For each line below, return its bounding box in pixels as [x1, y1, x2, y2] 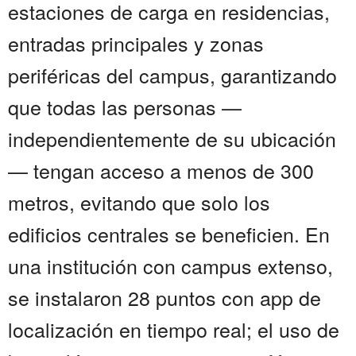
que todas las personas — [8, 92, 242, 122]
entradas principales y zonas [8, 29, 264, 58]
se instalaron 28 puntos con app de [8, 283, 321, 312]
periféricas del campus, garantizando [8, 60, 337, 90]
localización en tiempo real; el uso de [8, 315, 339, 344]
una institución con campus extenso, [8, 251, 333, 281]
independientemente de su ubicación [8, 124, 336, 153]
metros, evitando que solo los [8, 188, 270, 217]
